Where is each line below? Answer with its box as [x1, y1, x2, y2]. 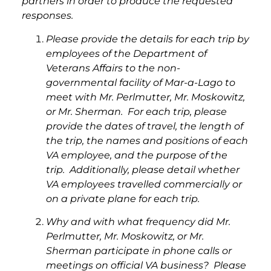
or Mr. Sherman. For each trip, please [46, 105, 227, 117]
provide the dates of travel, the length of [46, 120, 243, 132]
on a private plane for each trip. [46, 192, 200, 204]
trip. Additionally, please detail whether [46, 163, 240, 175]
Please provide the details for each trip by [46, 33, 249, 45]
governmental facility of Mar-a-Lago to [46, 76, 235, 88]
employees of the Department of [46, 47, 207, 59]
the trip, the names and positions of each [46, 134, 248, 146]
